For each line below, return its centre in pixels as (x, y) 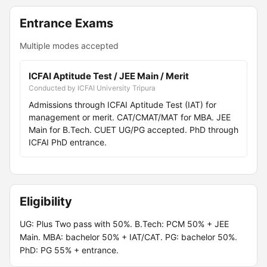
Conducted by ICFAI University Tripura (92, 88)
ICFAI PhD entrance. (68, 142)
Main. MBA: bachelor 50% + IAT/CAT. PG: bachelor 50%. (128, 237)
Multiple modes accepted (69, 46)
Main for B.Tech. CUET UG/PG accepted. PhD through (133, 130)
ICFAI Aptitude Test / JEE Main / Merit (109, 76)
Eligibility (46, 201)
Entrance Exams (66, 23)
